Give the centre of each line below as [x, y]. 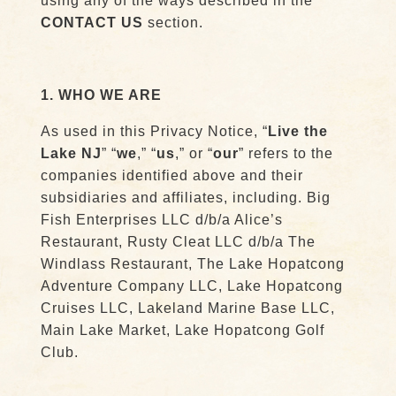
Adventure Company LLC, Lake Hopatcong [191, 286]
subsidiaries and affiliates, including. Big [185, 198]
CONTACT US [91, 23]
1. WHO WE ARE [101, 95]
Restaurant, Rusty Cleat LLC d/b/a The [178, 242]
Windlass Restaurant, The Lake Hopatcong [192, 264]
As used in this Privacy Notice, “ [154, 131]
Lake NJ [71, 153]
